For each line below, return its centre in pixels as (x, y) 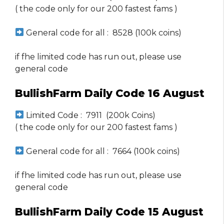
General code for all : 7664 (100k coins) (102, 151)
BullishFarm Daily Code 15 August (109, 211)
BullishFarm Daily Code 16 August (110, 93)
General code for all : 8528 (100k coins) (103, 32)
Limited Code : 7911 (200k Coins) (90, 115)
